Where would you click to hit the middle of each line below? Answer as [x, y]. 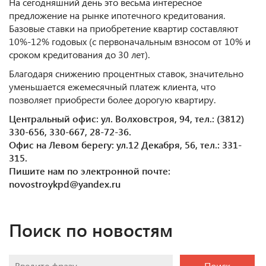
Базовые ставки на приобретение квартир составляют [124, 28]
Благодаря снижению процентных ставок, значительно [126, 74]
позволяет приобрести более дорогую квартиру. [112, 100]
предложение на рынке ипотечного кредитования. [117, 15]
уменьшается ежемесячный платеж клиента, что [112, 87]
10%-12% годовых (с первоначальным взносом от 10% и [130, 42]
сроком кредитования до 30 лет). [79, 55]
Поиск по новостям [91, 230]
